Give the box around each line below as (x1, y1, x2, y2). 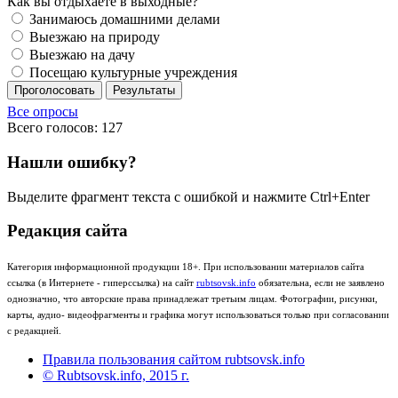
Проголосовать (14, 84, 95, 98)
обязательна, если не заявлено (256, 276, 385, 288)
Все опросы (7, 104, 78, 120)
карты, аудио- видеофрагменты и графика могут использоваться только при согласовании (7, 308, 389, 320)
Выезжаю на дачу (26, 47, 135, 63)
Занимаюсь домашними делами (26, 12, 220, 28)
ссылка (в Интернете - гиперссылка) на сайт (7, 276, 196, 288)
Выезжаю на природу (26, 29, 160, 45)
